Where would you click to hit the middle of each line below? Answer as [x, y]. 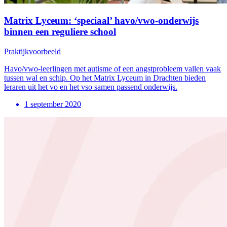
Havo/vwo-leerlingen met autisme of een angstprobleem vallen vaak [112, 68]
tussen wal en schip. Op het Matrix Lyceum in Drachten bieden [105, 78]
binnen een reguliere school [60, 32]
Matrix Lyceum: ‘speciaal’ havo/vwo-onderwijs [101, 21]
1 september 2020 [53, 104]
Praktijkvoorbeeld [32, 51]
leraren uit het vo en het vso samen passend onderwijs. [91, 87]
